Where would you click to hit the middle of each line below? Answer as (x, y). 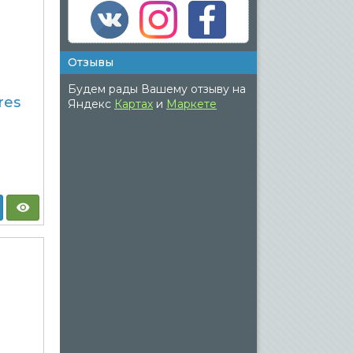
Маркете (191, 104)
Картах (134, 104)
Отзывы (91, 62)
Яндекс (91, 104)
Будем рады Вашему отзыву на (157, 89)
